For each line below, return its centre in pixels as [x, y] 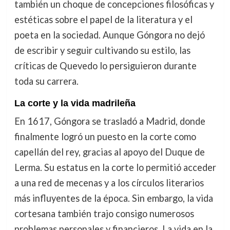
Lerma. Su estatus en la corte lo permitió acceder [115, 167]
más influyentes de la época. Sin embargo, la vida [113, 198]
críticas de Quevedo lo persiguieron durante [105, 66]
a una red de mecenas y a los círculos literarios [109, 183]
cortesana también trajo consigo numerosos [104, 213]
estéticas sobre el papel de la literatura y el [103, 20]
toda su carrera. [46, 81]
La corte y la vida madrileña [75, 103]
